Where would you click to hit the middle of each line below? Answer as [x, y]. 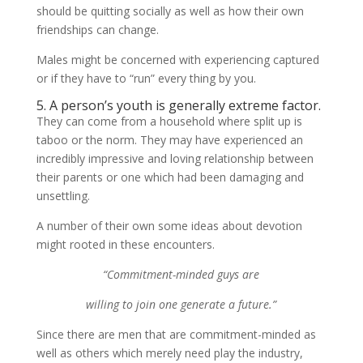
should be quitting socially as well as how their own [170, 11]
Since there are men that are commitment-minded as [176, 334]
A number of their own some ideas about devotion [169, 226]
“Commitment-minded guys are [181, 274]
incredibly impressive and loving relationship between [175, 158]
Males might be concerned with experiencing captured [177, 60]
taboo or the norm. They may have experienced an [169, 140]
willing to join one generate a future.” [181, 304]
